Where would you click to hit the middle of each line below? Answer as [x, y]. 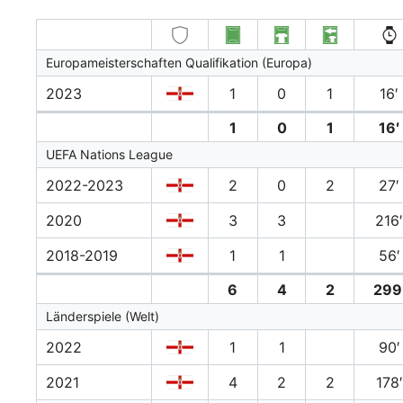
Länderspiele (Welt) [103, 317]
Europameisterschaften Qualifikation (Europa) [179, 63]
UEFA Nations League [109, 155]
